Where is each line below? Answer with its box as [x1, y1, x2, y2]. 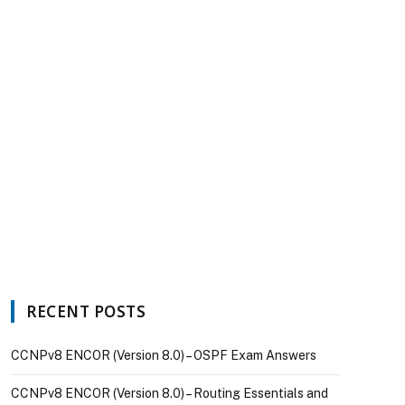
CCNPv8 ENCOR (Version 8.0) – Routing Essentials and [11, 386, 328, 400]
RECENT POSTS [26, 301, 146, 322]
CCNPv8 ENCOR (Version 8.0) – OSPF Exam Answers [11, 348, 316, 363]
